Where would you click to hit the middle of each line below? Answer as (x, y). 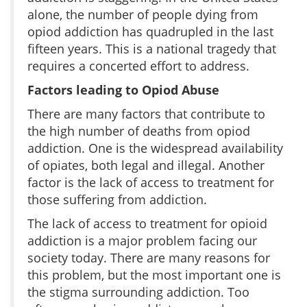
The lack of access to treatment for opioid (147, 223)
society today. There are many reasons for (149, 257)
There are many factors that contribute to (146, 113)
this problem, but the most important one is (154, 274)
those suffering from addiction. (117, 199)
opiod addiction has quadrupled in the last (150, 31)
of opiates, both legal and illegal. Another (146, 165)
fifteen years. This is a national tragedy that (152, 48)
